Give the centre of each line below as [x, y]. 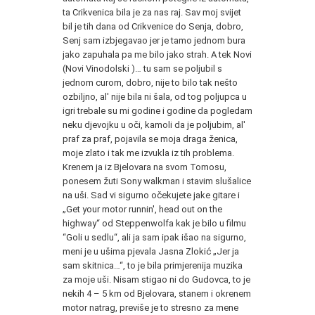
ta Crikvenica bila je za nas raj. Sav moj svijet [152, 12]
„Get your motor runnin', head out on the [142, 209]
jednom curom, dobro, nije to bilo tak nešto [150, 82]
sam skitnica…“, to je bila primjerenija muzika [153, 265]
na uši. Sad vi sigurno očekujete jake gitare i [151, 195]
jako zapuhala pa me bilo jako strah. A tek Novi [157, 54]
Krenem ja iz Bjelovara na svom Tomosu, [144, 167]
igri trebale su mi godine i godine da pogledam [157, 110]
